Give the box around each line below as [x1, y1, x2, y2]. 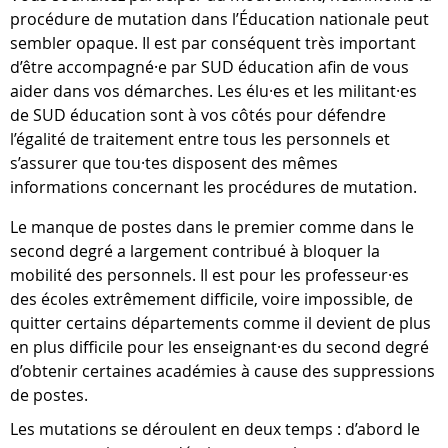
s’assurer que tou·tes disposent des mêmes [10, 152, 338, 174]
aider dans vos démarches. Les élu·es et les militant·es [10, 80, 417, 102]
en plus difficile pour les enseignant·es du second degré [10, 336, 429, 358]
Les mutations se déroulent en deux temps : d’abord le [10, 418, 420, 440]
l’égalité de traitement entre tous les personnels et [10, 128, 390, 150]
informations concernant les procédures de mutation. [10, 176, 417, 198]
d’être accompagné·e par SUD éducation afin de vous [10, 56, 409, 78]
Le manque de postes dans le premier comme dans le [10, 216, 414, 238]
